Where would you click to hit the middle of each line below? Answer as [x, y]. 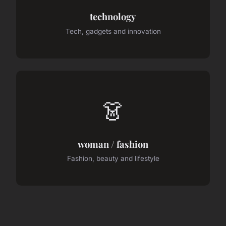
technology [113, 17]
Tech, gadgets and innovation [113, 31]
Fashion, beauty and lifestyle [113, 159]
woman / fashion [113, 144]
